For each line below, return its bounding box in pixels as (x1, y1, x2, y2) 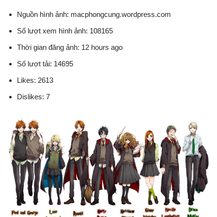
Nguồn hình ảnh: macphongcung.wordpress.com (17, 10, 171, 18)
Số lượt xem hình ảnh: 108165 (17, 27, 113, 35)
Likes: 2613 (17, 76, 53, 84)
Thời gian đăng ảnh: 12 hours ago (17, 43, 123, 51)
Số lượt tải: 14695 (17, 60, 73, 68)
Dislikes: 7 (17, 93, 50, 101)
